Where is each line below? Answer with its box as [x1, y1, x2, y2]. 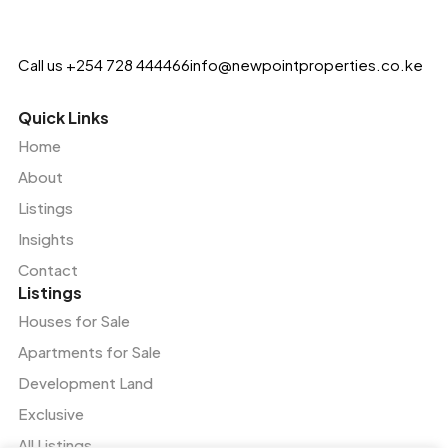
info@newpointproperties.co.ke [189, 55, 423, 75]
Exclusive [17, 404, 84, 424]
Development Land [17, 373, 153, 393]
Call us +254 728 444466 [17, 55, 190, 75]
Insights [17, 229, 74, 249]
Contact [17, 260, 78, 280]
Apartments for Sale [17, 342, 161, 362]
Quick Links [17, 107, 109, 129]
